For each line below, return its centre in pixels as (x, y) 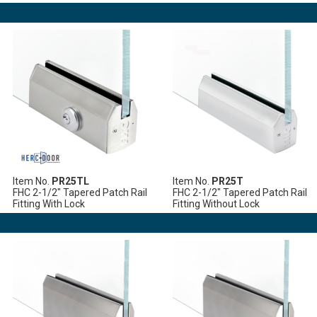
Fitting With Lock (49, 203)
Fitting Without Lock (217, 203)
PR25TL (71, 181)
